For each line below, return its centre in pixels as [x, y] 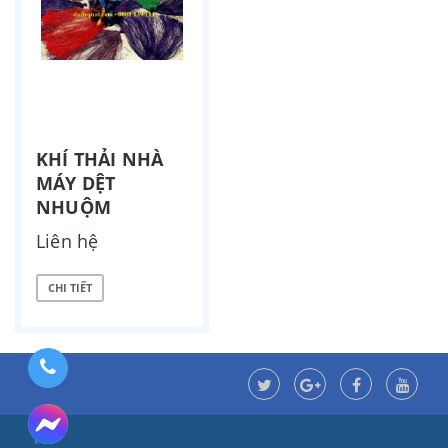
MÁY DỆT [76, 182]
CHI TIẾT [70, 288]
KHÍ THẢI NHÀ [100, 158]
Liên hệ [67, 240]
